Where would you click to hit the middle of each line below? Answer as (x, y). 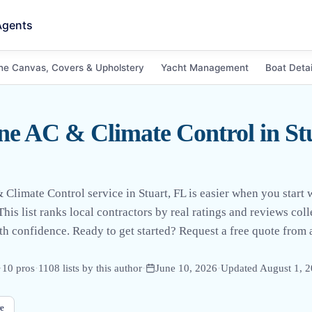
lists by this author (101, 268)
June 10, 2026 (186, 268)
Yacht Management (205, 67)
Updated (240, 268)
